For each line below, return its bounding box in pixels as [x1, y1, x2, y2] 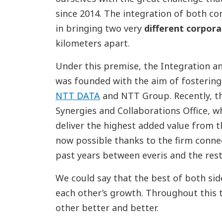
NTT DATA [55, 90, 100, 102]
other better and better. [55, 202, 159, 214]
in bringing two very [55, 22, 144, 34]
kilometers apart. [55, 37, 130, 49]
